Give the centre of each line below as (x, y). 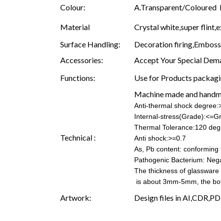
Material (75, 27)
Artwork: (76, 197)
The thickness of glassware (177, 170)
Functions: (78, 77)
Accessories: (82, 60)
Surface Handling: (90, 44)
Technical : (78, 137)
